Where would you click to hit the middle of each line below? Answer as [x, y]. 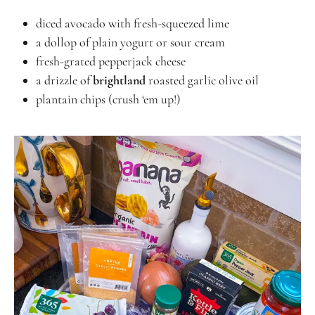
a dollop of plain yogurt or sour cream [130, 42]
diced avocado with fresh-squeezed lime [132, 23]
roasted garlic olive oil [203, 80]
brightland [119, 80]
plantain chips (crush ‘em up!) [108, 99]
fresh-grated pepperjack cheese [110, 61]
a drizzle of [64, 80]
